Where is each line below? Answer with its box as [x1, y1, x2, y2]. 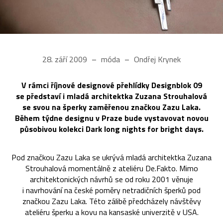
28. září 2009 [42, 53, 89, 66]
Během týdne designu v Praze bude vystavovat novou [14, 112, 209, 124]
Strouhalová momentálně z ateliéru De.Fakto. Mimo [25, 162, 198, 175]
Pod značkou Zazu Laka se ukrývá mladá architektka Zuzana [11, 151, 212, 164]
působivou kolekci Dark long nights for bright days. [19, 123, 204, 135]
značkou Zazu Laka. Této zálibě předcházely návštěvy [22, 195, 201, 208]
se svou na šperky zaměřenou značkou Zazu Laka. [22, 101, 201, 113]
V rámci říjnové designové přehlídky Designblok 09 [21, 79, 202, 92]
